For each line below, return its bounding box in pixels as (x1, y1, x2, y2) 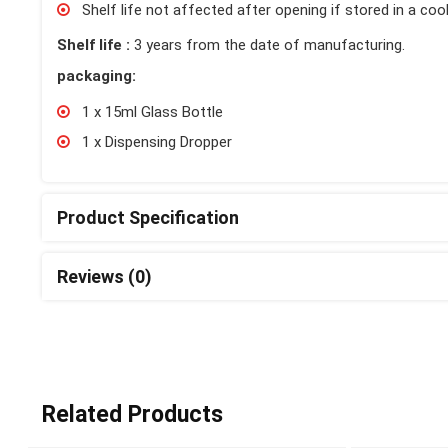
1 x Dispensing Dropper (82, 132, 232, 151)
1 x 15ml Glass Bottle (82, 102, 223, 121)
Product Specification (57, 206, 239, 228)
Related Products (42, 400, 223, 428)
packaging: (57, 66, 136, 85)
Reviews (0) (57, 265, 152, 287)
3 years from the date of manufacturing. (130, 35, 405, 54)
